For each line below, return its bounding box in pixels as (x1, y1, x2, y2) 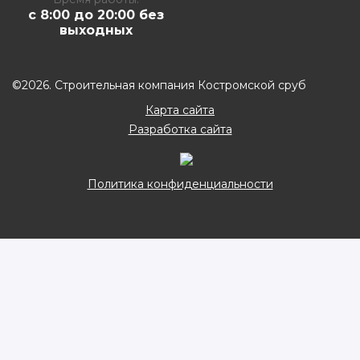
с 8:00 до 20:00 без (28, 6, 164, 22)
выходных (59, 22, 133, 38)
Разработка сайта (128, 121, 232, 137)
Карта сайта (145, 102, 215, 117)
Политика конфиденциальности (87, 176, 273, 191)
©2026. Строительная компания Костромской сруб (12, 77, 306, 92)
